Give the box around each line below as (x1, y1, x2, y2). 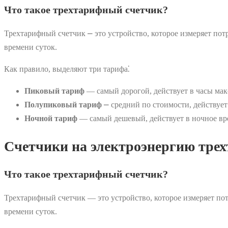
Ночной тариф (24, 114, 77, 123)
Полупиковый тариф (24, 100, 102, 109)
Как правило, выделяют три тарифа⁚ (4, 65, 130, 74)
